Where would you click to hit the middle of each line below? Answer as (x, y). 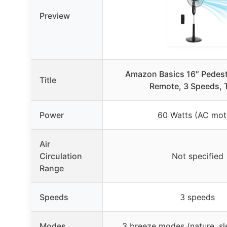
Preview (55, 15)
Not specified (197, 156)
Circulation (61, 156)
